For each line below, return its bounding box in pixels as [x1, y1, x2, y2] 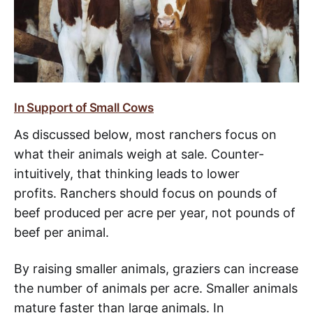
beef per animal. [14, 224, 112, 240]
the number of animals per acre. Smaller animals [14, 280, 298, 296]
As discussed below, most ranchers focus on [14, 126, 277, 142]
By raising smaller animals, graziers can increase [14, 261, 298, 276]
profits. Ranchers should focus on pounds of [14, 185, 277, 201]
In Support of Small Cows [14, 100, 154, 115]
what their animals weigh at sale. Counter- [14, 146, 264, 161]
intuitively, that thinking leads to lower [14, 166, 240, 181]
